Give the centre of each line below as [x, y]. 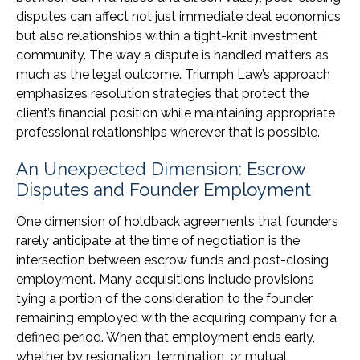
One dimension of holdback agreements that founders [177, 222]
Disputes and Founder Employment [164, 190]
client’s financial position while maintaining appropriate [176, 113]
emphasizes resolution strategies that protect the [162, 94]
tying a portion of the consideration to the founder [164, 299]
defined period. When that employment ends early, [166, 337]
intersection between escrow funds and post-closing [172, 260]
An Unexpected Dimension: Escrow [161, 169]
